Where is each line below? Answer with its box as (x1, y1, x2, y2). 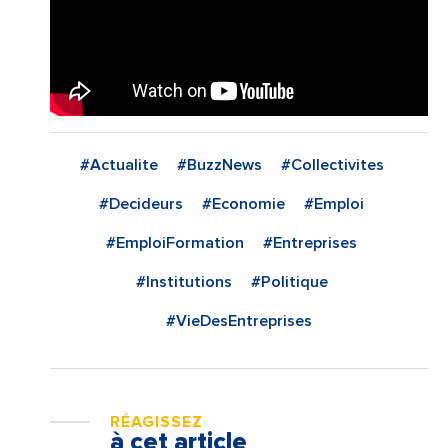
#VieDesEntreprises (166, 313, 312, 330)
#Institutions (135, 274, 232, 291)
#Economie (202, 196, 285, 213)
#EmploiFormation (106, 235, 244, 252)
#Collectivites (280, 157, 384, 174)
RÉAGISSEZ (110, 414, 203, 431)
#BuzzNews (176, 157, 262, 174)
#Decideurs (99, 196, 183, 213)
